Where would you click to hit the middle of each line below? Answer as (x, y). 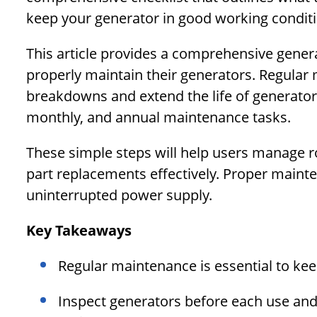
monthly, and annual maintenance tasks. (158, 117)
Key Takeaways (79, 231)
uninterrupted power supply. (119, 195)
